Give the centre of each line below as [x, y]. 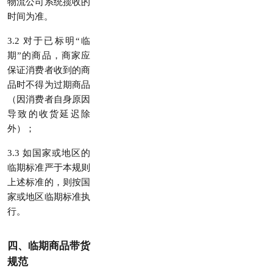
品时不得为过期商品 [49, 85]
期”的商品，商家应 [49, 55]
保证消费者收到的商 [49, 70]
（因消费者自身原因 [49, 99]
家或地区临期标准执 [49, 197]
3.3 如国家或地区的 [49, 153]
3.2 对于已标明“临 [49, 41]
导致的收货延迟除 [49, 114]
